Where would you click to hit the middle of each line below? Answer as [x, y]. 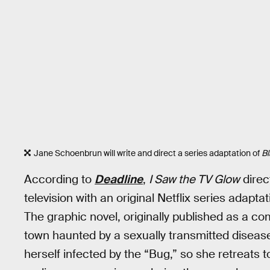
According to [59, 180]
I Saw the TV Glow [194, 180]
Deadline [119, 180]
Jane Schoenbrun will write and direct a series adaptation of [148, 153]
